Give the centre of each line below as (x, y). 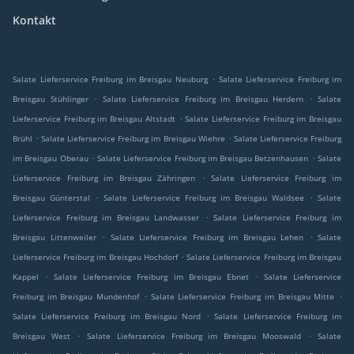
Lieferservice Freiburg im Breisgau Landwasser (106, 218)
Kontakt (34, 21)
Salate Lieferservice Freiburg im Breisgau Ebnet (151, 277)
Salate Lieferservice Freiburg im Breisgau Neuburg (110, 79)
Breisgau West (41, 336)
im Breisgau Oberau (51, 158)
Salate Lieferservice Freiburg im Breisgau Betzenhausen (203, 158)
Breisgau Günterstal (51, 198)
